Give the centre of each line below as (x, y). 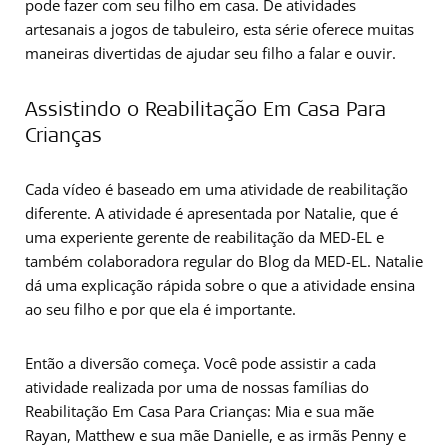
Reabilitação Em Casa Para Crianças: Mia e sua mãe (199, 411)
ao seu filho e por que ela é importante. (160, 309)
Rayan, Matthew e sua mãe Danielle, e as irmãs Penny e (215, 435)
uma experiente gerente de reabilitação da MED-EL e (204, 237)
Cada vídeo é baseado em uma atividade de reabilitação (216, 189)
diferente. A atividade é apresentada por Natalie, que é (211, 213)
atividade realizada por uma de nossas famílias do (197, 387)
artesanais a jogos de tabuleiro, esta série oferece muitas (219, 29)
